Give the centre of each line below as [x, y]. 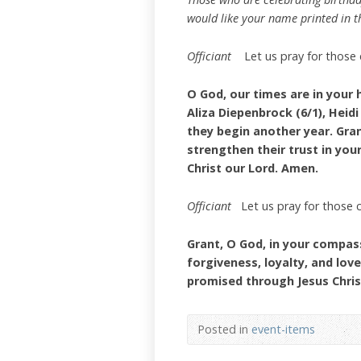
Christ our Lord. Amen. [253, 168]
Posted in [224, 329]
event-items [283, 329]
